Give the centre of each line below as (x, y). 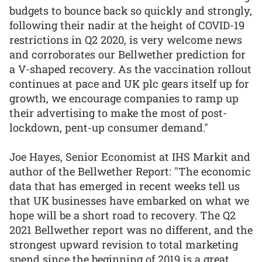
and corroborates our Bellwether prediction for (127, 54)
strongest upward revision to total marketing (124, 245)
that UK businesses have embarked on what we (129, 201)
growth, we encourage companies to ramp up (124, 98)
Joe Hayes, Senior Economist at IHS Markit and (130, 157)
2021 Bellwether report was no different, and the (131, 230)
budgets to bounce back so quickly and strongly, (131, 10)
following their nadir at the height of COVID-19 (127, 25)
